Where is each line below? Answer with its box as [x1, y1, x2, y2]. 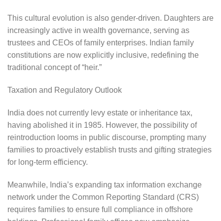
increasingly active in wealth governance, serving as [7, 26, 189, 35]
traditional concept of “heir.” [7, 63, 104, 72]
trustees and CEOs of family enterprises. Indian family [7, 38, 194, 47]
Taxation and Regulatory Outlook [7, 86, 124, 95]
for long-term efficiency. [7, 158, 90, 167]
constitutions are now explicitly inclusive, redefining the [7, 51, 199, 60]
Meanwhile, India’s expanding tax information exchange [7, 180, 202, 189]
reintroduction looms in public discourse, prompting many [7, 133, 206, 142]
